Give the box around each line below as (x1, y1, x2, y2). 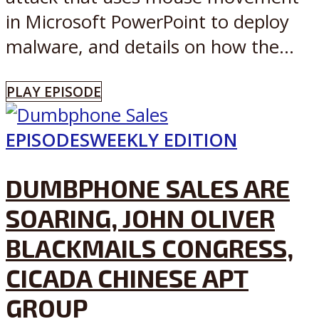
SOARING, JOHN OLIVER (6, 202, 275, 233)
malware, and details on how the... (6, 34, 294, 59)
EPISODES (6, 127, 90, 152)
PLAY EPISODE (6, 81, 101, 101)
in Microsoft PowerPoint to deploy (6, 9, 289, 34)
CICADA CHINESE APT (6, 262, 249, 293)
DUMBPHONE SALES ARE (6, 172, 290, 203)
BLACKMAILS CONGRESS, (6, 232, 293, 263)
